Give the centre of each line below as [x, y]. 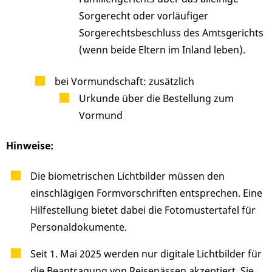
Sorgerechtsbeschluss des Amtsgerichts [171, 33]
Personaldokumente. [79, 227]
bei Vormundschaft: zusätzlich [124, 82]
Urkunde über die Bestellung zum [156, 99]
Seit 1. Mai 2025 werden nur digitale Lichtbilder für [146, 254]
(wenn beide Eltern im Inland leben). [162, 50]
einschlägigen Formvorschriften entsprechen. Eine [146, 193]
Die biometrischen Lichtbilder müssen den [127, 176]
